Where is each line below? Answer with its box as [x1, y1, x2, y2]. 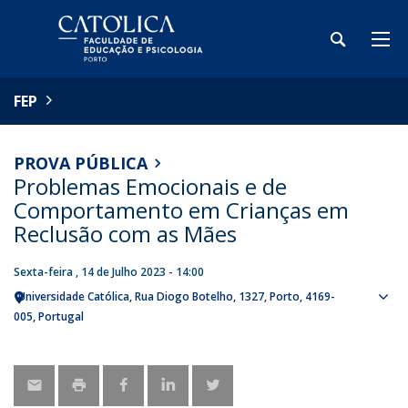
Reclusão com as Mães [14, 219, 237, 249]
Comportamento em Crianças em [14, 195, 349, 225]
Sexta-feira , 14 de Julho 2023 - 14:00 [14, 264, 204, 280]
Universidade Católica [18, 289, 129, 304]
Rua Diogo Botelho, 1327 [135, 289, 264, 304]
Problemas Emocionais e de [14, 171, 287, 201]
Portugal [38, 309, 84, 324]
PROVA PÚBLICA [14, 152, 148, 174]
